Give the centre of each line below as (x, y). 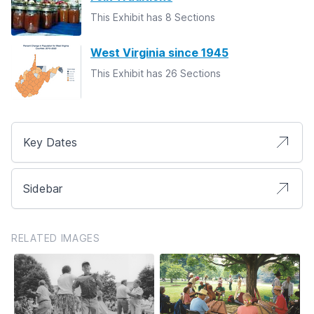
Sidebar (43, 188)
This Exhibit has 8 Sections (153, 17)
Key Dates (50, 142)
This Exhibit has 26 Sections (156, 73)
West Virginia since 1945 (159, 52)
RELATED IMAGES (56, 238)
